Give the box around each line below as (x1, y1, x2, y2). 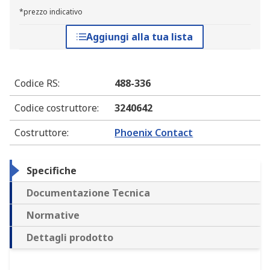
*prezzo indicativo (19, 7, 83, 17)
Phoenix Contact (115, 126, 193, 140)
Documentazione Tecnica (27, 186, 150, 200)
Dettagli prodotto (27, 231, 113, 245)
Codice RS (14, 77, 58, 90)
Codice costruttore (14, 101, 97, 115)
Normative (27, 209, 80, 222)
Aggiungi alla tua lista (86, 30, 193, 44)
